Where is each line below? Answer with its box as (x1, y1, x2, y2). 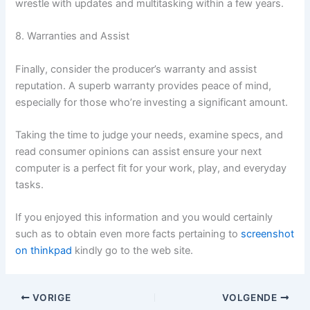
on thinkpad (15, 244, 73, 257)
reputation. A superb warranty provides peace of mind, (15, 79, 272, 92)
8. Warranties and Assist (15, 30, 130, 43)
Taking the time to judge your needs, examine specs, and (15, 128, 284, 141)
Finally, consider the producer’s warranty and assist (15, 62, 257, 75)
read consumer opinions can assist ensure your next (15, 145, 262, 158)
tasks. (15, 178, 44, 191)
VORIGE (30, 292, 71, 304)
